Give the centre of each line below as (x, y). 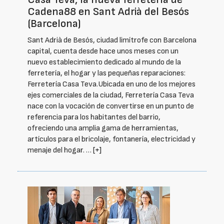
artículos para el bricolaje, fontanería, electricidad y (111, 139)
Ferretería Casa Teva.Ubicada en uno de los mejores (111, 84)
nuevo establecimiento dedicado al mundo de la (104, 62)
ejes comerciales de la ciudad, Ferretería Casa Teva (111, 95)
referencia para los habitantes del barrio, (94, 117)
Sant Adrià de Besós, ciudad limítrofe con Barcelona (112, 40)
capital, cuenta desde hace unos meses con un (103, 51)
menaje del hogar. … (60, 150)
